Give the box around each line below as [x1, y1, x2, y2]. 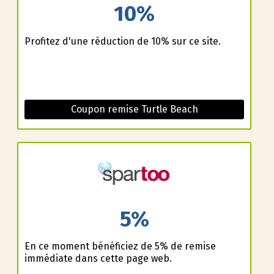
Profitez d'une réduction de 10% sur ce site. [24, 35, 221, 47]
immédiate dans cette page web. [24, 253, 172, 265]
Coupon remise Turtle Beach [70, 103, 198, 115]
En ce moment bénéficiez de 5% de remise [24, 240, 216, 253]
